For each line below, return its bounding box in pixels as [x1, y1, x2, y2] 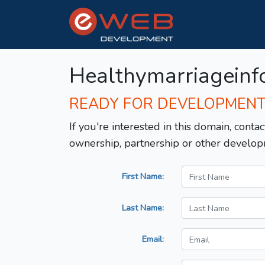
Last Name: [122, 202, 164, 214]
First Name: [122, 170, 164, 183]
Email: [142, 233, 164, 245]
